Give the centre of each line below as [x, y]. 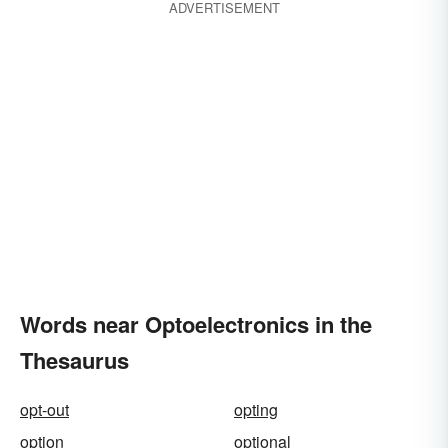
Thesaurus [74, 360]
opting [256, 409]
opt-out [44, 409]
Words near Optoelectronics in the [196, 324]
